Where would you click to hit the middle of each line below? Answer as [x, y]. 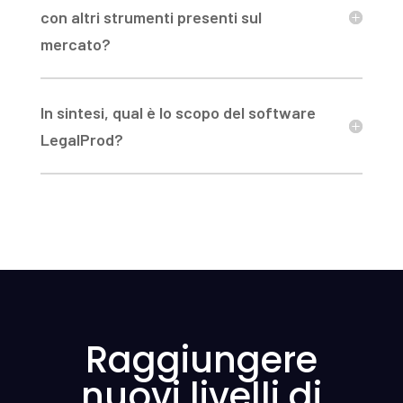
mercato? [75, 44]
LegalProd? [81, 139]
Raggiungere [201, 359]
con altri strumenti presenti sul [151, 17]
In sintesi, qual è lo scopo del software [178, 112]
